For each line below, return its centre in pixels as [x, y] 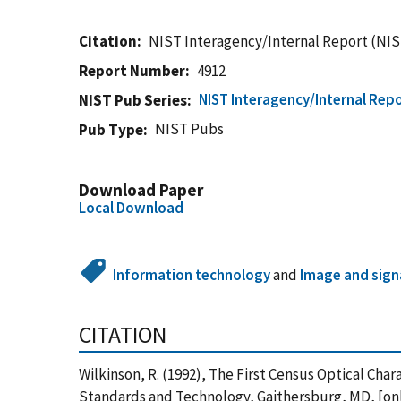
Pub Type [111, 130]
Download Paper [141, 190]
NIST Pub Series [133, 100]
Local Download [131, 208]
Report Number [132, 71]
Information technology [192, 275]
